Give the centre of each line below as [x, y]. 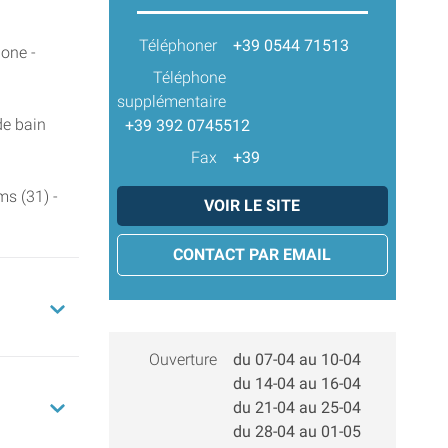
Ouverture [183, 359]
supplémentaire [171, 101]
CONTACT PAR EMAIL [252, 254]
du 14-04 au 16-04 [297, 383]
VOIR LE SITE [252, 205]
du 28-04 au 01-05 [297, 431]
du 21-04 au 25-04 [297, 407]
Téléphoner [178, 45]
